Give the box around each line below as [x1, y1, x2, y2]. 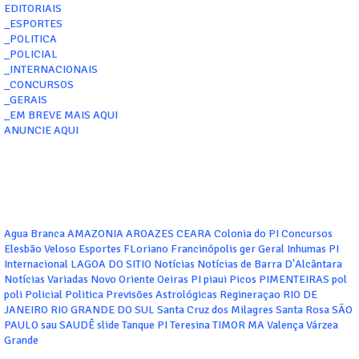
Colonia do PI [214, 227, 279, 241]
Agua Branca [4, 227, 65, 241]
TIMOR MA [212, 318, 264, 333]
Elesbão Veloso [4, 242, 76, 256]
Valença [267, 318, 304, 333]
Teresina [170, 318, 210, 333]
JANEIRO [4, 303, 48, 317]
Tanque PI [122, 318, 167, 333]
